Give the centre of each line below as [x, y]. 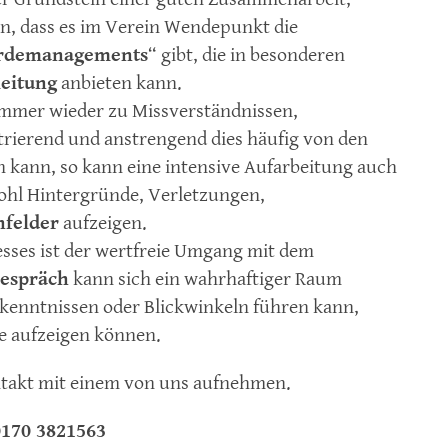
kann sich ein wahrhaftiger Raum [205, 280]
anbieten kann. [119, 84]
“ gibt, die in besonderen [246, 56]
